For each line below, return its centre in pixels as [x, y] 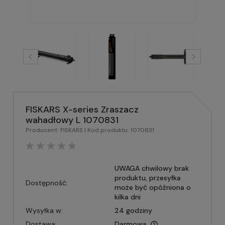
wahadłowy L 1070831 [72, 120]
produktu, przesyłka [147, 178]
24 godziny [133, 210]
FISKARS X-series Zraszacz [82, 109]
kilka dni [127, 197]
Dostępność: [47, 183]
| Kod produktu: [107, 130]
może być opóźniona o [152, 187]
